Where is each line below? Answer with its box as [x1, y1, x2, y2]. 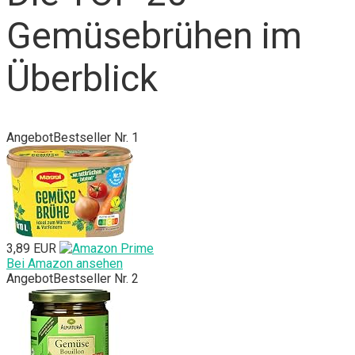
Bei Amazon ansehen [6, 256, 123, 272]
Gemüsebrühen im [6, 13, 302, 57]
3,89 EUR [6, 241, 56, 257]
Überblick [6, 56, 158, 100]
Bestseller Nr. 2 [53, 271, 139, 287]
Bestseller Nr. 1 [53, 130, 139, 146]
